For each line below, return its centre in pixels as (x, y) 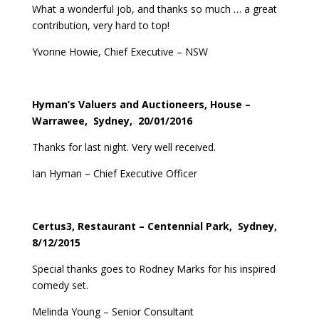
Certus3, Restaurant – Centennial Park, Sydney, (156, 226)
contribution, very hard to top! (100, 25)
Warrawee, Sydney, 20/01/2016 (112, 120)
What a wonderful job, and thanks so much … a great (156, 9)
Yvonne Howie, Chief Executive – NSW (120, 51)
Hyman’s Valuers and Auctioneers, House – (141, 104)
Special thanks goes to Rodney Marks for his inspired (153, 268)
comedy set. (60, 285)
